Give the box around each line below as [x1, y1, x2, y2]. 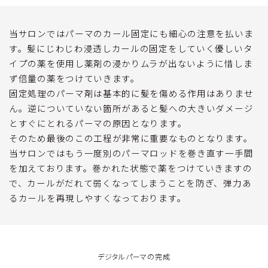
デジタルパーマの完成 [98, 252, 170, 261]
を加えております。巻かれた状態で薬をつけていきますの [9, 161, 252, 174]
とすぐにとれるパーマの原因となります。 [9, 116, 187, 129]
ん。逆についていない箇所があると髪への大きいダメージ [9, 101, 254, 114]
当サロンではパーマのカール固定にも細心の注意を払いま [9, 26, 254, 39]
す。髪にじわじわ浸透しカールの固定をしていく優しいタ [9, 41, 253, 54]
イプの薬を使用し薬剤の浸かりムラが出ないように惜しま [9, 56, 253, 69]
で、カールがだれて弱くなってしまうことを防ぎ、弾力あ [9, 176, 252, 189]
